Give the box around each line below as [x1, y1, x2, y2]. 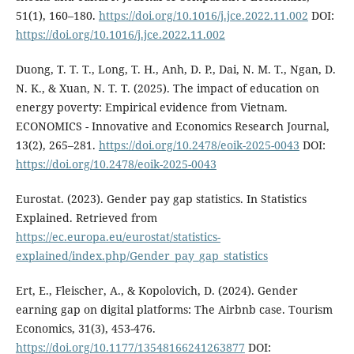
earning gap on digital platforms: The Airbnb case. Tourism [15, 302, 333, 318]
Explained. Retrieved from [15, 210, 157, 226]
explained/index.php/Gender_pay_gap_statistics [15, 248, 268, 264]
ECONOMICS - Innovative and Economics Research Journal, [15, 119, 330, 134]
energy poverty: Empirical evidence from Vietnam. [15, 100, 288, 115]
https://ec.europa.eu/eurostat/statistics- [15, 229, 220, 245]
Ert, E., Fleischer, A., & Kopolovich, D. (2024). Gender [15, 283, 298, 299]
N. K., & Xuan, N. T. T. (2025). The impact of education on [15, 81, 319, 96]
